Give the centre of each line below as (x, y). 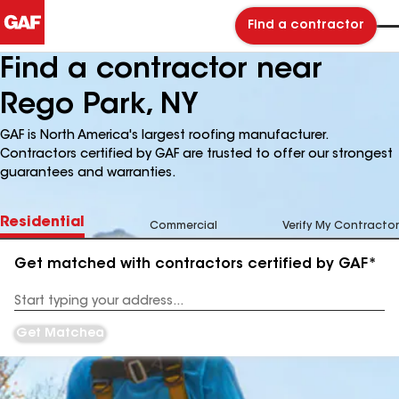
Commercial (183, 226)
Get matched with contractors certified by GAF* (195, 265)
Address (37, 308)
